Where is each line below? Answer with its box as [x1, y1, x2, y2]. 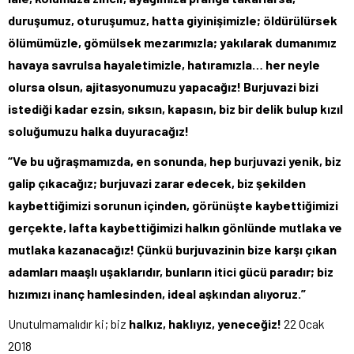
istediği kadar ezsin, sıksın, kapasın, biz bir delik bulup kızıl [8, 101, 343, 116]
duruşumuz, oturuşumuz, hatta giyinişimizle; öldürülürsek [8, 13, 337, 28]
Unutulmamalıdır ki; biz [8, 316, 129, 331]
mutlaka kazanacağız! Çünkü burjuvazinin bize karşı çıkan [8, 242, 337, 257]
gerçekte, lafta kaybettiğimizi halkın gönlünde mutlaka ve [8, 220, 342, 235]
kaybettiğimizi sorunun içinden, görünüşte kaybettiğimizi [8, 198, 338, 213]
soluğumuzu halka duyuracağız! [8, 123, 189, 138]
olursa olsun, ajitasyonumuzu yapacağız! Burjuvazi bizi [8, 79, 318, 94]
